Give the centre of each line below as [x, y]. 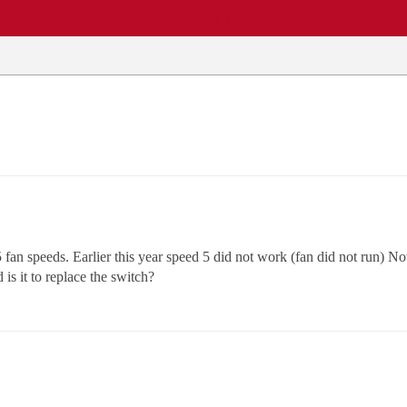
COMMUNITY [202, 18]
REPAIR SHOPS [89, 18]
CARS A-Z [299, 18]
